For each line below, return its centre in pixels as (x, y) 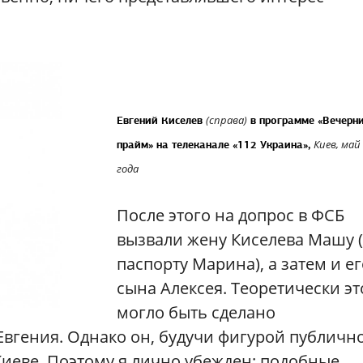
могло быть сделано (196, 312)
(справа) (226, 120)
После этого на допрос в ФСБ (231, 215)
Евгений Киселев (161, 120)
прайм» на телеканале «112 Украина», (215, 145)
